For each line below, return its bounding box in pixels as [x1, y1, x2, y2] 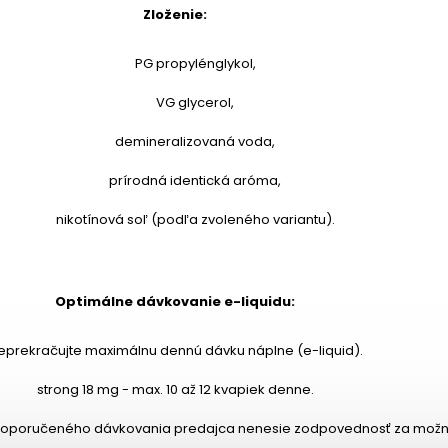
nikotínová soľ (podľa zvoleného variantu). [55, 210, 335, 230]
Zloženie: [143, 5, 208, 25]
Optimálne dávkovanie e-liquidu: [55, 292, 296, 312]
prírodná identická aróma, [109, 171, 282, 191]
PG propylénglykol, [134, 54, 256, 74]
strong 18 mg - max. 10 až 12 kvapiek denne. [36, 380, 314, 400]
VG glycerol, [156, 93, 235, 113]
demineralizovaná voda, [115, 132, 276, 152]
